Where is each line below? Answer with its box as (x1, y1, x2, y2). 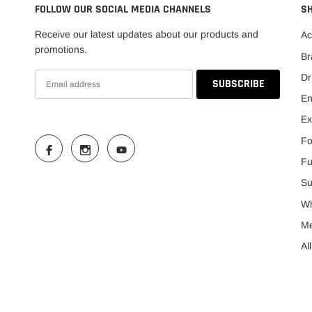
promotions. (35, 43, 87, 55)
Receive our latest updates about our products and (35, 28, 258, 40)
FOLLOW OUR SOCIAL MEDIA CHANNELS (35, 1, 211, 17)
